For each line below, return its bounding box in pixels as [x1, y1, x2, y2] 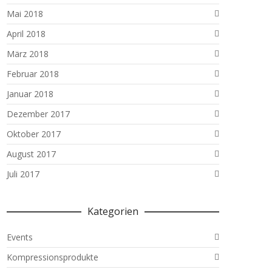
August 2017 [7, 148, 56, 160]
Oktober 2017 [7, 128, 61, 140]
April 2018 [7, 28, 46, 39]
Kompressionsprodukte [7, 251, 98, 263]
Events [7, 231, 33, 243]
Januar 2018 [7, 88, 53, 100]
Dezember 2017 [7, 108, 70, 120]
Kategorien [87, 205, 138, 218]
